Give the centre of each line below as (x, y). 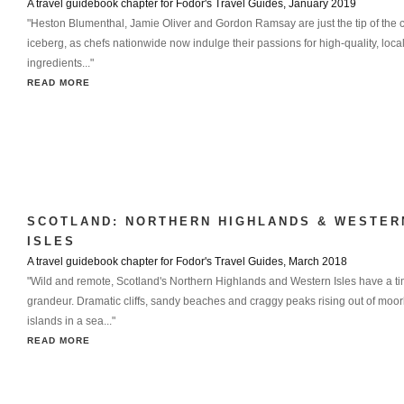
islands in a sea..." (71, 321)
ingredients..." (60, 63)
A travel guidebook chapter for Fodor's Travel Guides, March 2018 (187, 262)
